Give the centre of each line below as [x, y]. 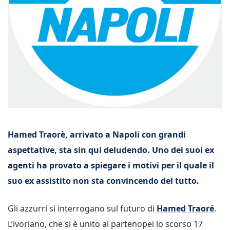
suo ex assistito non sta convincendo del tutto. [103, 181]
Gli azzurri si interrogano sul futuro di [82, 208]
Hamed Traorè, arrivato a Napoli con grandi [97, 135]
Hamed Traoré [185, 208]
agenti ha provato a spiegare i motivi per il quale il [111, 165]
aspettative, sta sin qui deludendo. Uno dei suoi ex [111, 150]
